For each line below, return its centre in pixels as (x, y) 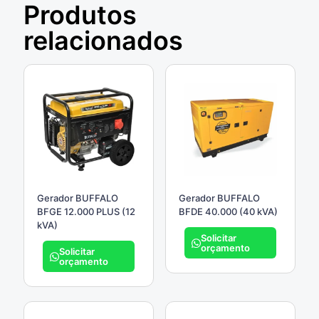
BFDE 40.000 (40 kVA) (228, 212)
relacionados (103, 41)
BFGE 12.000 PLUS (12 (86, 212)
